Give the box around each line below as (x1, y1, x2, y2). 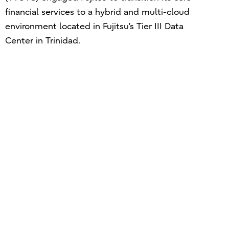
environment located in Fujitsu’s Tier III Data (5, 21, 184, 31)
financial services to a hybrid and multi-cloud (5, 7, 190, 17)
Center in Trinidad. (5, 35, 80, 45)
